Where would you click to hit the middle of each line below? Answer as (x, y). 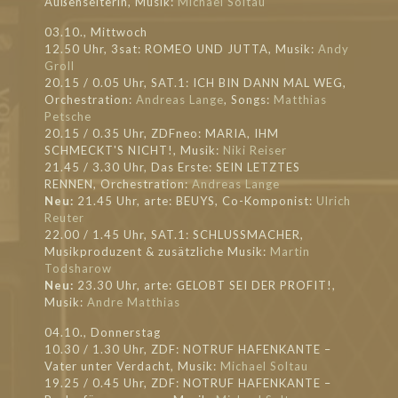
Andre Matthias (134, 302)
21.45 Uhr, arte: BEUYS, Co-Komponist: (195, 201)
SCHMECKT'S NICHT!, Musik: (134, 150)
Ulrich (334, 201)
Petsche (68, 116)
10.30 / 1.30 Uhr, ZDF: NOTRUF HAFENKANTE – (188, 349)
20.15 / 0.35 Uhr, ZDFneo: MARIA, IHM (162, 133)
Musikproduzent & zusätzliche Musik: (157, 251)
